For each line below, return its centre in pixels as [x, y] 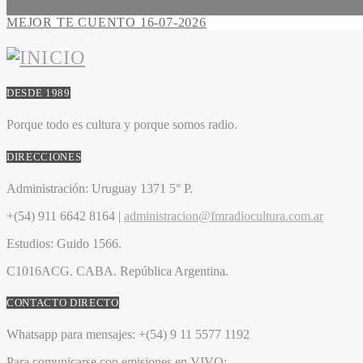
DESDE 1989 [38, 93]
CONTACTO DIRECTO [63, 302]
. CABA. [95, 271]
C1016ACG [38, 271]
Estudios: [30, 243]
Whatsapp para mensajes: [71, 335]
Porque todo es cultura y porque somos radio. [122, 125]
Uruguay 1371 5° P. [141, 188]
